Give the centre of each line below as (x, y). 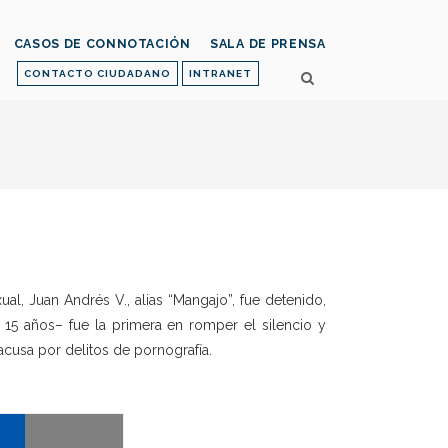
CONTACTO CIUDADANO (97, 73)
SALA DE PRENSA (267, 44)
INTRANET (220, 73)
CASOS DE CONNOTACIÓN (102, 44)
